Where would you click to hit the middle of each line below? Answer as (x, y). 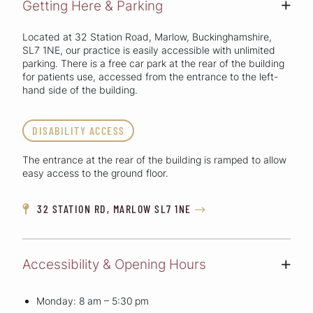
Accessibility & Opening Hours (114, 264)
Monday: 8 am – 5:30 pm (93, 301)
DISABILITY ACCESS (79, 130)
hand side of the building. (80, 89)
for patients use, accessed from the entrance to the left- (150, 76)
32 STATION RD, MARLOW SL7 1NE (112, 208)
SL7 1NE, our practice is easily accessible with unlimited (149, 50)
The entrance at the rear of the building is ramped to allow (154, 159)
